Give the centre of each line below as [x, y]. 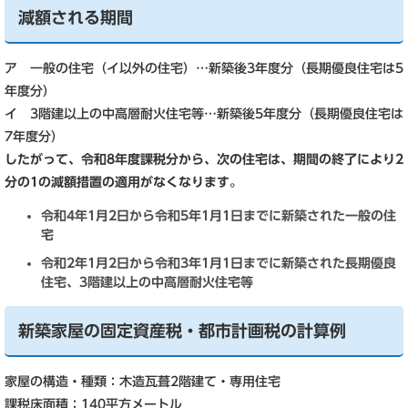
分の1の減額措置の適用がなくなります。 [123, 182]
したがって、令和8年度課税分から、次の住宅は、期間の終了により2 [204, 159]
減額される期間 [76, 17]
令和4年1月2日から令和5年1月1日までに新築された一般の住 [219, 216]
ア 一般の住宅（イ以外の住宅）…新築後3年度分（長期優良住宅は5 [204, 68]
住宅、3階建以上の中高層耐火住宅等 [147, 282]
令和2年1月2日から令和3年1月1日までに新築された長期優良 [219, 263]
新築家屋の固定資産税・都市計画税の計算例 [182, 331]
